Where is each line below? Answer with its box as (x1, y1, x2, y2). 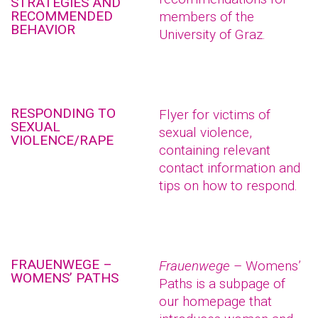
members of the (159, 9, 254, 25)
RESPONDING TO (11, 105, 116, 121)
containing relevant (159, 142, 270, 158)
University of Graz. (159, 26, 265, 43)
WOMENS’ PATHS (11, 270, 119, 286)
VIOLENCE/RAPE (11, 132, 114, 148)
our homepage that (159, 293, 272, 309)
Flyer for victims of (159, 106, 270, 123)
